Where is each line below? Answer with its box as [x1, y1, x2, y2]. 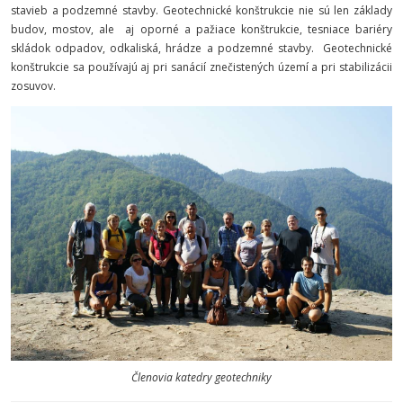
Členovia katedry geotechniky [131, 370, 272, 386]
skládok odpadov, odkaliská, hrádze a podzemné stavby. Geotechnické [11, 40, 392, 56]
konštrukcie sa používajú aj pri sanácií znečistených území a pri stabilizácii [11, 59, 392, 75]
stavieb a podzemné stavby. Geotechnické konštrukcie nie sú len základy [11, 3, 392, 18]
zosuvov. [11, 78, 56, 94]
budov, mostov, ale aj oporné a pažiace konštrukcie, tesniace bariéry [11, 22, 392, 37]
